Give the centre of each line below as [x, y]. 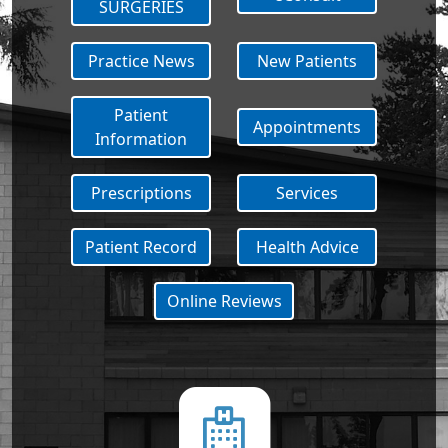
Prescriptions [141, 193]
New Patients [307, 61]
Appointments [307, 127]
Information [141, 139]
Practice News [141, 61]
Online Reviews [224, 301]
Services [307, 193]
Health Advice [307, 247]
